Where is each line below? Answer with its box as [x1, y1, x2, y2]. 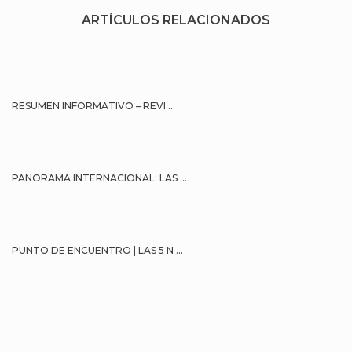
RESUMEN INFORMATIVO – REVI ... [12, 100, 175, 112]
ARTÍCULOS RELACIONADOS [82, 13, 270, 28]
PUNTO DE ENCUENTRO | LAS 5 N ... [12, 244, 183, 257]
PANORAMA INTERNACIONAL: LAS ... [12, 172, 187, 185]
